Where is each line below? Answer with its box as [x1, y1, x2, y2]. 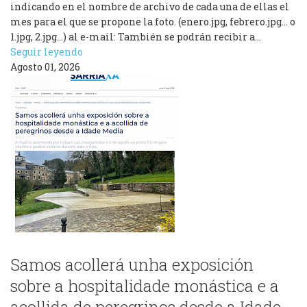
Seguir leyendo [10, 45, 83, 58]
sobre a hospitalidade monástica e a [10, 275, 279, 297]
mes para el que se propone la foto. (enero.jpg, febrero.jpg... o [10, 15, 295, 28]
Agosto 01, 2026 [10, 60, 80, 73]
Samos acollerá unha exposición [10, 254, 254, 275]
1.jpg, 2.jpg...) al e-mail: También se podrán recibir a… [10, 30, 261, 43]
